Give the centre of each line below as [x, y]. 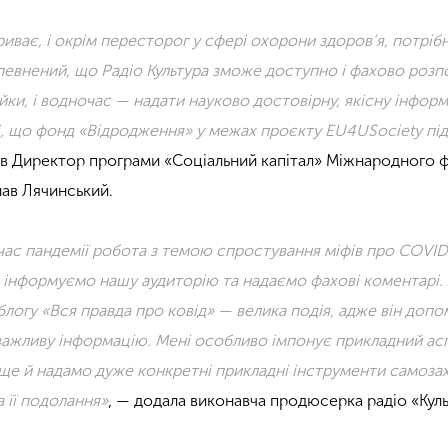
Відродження [135, 130]
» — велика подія [268, 310]
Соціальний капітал [243, 160]
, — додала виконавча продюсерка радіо [260, 400]
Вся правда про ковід [128, 310]
